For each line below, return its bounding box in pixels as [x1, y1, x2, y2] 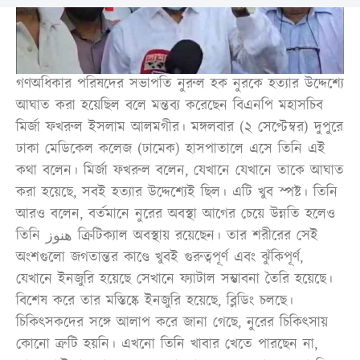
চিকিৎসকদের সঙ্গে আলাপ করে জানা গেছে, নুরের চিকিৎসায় [16, 312, 328, 333]
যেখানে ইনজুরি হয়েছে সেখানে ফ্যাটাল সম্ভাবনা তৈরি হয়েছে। [16, 268, 333, 290]
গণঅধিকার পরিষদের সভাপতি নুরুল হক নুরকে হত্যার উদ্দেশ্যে [16, 73, 344, 95]
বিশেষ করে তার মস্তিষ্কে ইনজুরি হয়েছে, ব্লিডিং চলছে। [16, 290, 293, 312]
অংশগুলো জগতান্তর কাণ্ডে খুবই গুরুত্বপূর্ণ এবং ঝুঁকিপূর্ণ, [16, 247, 303, 268]
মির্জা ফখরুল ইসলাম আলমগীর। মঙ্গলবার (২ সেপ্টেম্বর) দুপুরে [16, 117, 343, 138]
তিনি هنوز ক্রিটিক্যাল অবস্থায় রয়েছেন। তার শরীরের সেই [16, 225, 46, 247]
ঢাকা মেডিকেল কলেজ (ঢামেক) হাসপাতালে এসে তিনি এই [16, 138, 325, 160]
